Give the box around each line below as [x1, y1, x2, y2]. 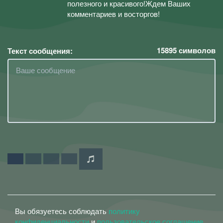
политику [109, 205, 140, 216]
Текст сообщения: [7, 45, 73, 56]
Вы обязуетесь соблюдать [15, 205, 109, 216]
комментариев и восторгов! [67, 8, 160, 19]
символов [177, 44, 216, 56]
